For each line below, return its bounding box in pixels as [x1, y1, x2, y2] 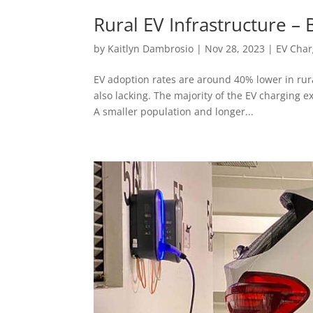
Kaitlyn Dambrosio [108, 41, 194, 55]
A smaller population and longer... [94, 104, 254, 118]
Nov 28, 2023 [205, 41, 265, 55]
